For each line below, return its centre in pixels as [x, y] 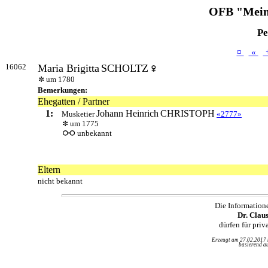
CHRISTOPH [188, 114]
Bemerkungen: [63, 90]
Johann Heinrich [127, 114]
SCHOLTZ [125, 68]
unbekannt [95, 133]
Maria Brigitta [68, 68]
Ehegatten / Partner [74, 102]
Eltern [49, 170]
